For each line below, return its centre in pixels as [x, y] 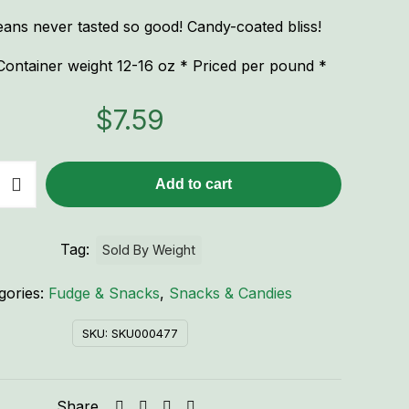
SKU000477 [144, 333]
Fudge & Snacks [104, 293]
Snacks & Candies [231, 293]
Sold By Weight [149, 250]
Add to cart [194, 184]
